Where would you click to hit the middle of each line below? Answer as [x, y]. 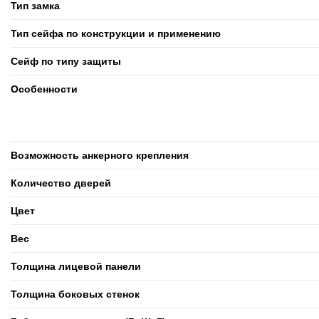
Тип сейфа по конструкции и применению [116, 33]
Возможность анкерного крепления [100, 155]
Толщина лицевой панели [76, 266]
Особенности [44, 89]
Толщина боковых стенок [75, 294]
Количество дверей [61, 183]
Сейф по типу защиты [66, 61]
